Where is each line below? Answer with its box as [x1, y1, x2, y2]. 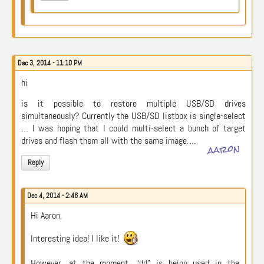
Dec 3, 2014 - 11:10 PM [18, 58, 82, 68]
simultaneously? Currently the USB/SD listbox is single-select [21, 110, 246, 122]
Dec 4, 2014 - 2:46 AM [27, 191, 88, 200]
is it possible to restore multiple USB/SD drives [21, 97, 246, 110]
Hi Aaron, [31, 209, 62, 222]
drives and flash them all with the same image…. [21, 134, 196, 147]
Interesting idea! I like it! [31, 232, 121, 245]
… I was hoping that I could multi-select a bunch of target [21, 122, 246, 134]
